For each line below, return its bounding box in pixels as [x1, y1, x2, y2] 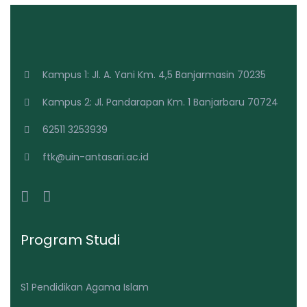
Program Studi [21, 230, 120, 249]
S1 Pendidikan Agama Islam [21, 280, 149, 294]
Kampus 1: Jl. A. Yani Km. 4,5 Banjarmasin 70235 [42, 68, 266, 82]
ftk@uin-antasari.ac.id [42, 150, 149, 164]
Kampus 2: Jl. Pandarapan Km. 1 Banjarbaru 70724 [42, 95, 278, 109]
